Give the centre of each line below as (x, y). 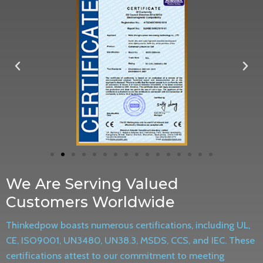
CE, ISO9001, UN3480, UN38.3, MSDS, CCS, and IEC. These (130, 240)
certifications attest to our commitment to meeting (115, 256)
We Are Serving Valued (92, 184)
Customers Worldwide (90, 202)
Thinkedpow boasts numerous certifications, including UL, (128, 225)
